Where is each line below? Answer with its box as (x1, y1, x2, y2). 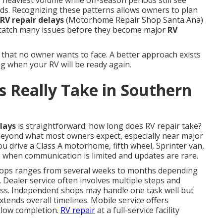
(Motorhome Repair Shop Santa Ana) (64, 14, 203, 25)
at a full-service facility (95, 205, 179, 216)
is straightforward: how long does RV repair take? (16, 120, 202, 131)
